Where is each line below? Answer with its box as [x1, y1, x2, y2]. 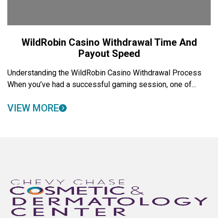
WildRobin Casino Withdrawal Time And [21, 36, 197, 48]
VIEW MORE [7, 102, 59, 114]
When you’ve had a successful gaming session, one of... [7, 80, 196, 89]
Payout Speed [78, 48, 140, 59]
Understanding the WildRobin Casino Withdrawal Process [7, 68, 201, 77]
